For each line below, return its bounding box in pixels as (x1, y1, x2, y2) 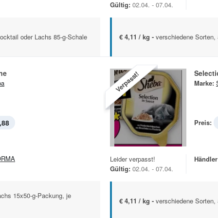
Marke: (194, 78, 214, 88)
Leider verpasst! (110, 154, 155, 163)
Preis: (194, 118, 212, 127)
